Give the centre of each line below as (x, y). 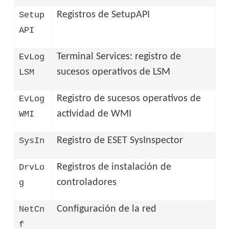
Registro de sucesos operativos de (129, 98)
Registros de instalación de (114, 167)
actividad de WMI (94, 114)
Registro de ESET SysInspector (120, 140)
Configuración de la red (107, 209)
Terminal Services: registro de (119, 56)
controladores (87, 182)
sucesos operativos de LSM (114, 72)
